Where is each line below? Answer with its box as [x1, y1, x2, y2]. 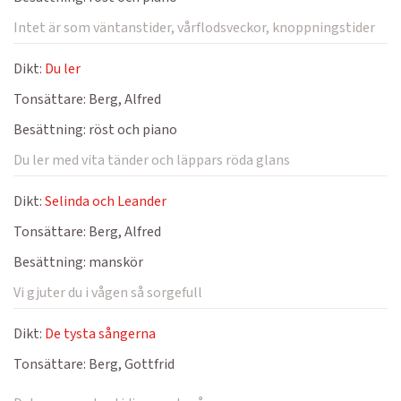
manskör [86, 252, 143, 272]
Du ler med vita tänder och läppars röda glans [13, 150, 290, 170]
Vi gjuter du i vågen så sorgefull [13, 283, 202, 303]
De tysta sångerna [45, 324, 156, 344]
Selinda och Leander [45, 192, 166, 211]
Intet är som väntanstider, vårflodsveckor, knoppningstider [13, 18, 375, 38]
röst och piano [86, 120, 177, 140]
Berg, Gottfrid [86, 354, 175, 374]
